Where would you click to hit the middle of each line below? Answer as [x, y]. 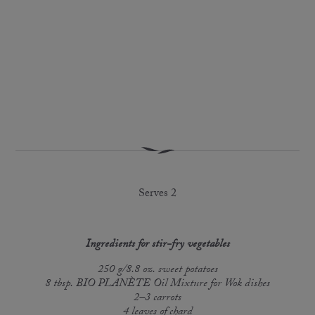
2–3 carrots [157, 298]
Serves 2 [157, 194]
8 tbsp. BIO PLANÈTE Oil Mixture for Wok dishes [157, 284]
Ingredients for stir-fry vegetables [157, 245]
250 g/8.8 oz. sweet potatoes [157, 270]
